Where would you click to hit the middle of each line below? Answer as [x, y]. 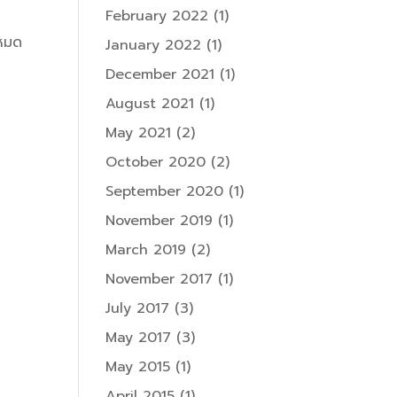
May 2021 [139, 133]
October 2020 [156, 163]
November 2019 [160, 221]
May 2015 [138, 367]
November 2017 [160, 280]
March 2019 [146, 250]
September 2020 [165, 192]
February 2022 [157, 16]
